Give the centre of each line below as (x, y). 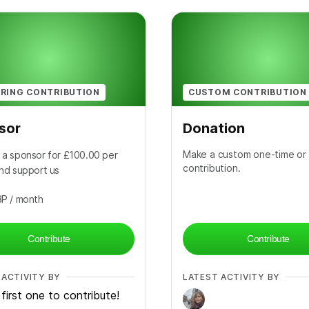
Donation (214, 128)
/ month (25, 199)
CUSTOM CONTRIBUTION (248, 92)
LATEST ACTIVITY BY (231, 277)
